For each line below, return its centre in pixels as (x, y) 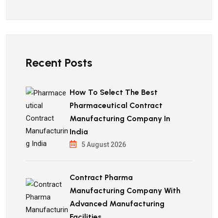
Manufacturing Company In (120, 118)
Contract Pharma (101, 177)
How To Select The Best (114, 92)
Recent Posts (59, 63)
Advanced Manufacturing (117, 204)
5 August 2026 (104, 145)
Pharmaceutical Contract (116, 105)
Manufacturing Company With (125, 191)
